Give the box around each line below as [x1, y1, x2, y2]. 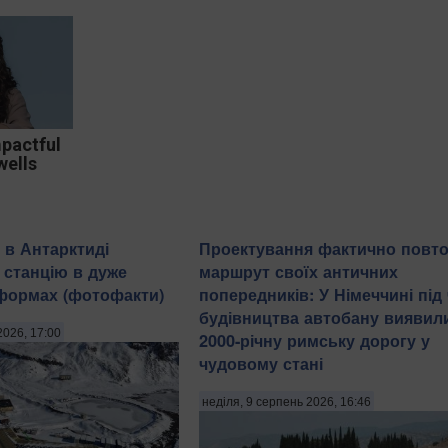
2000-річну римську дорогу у [199, 328, 430, 352]
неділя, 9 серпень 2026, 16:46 [202, 395, 371, 410]
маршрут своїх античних [199, 259, 398, 283]
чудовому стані [199, 351, 323, 375]
